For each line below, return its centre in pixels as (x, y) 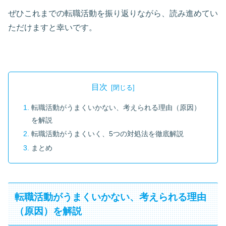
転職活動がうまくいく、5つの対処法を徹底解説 (108, 134)
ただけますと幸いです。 (52, 28)
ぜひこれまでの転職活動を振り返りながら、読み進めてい (113, 14)
